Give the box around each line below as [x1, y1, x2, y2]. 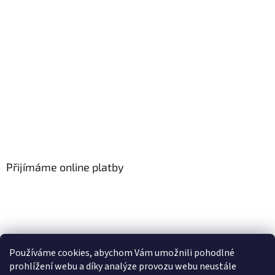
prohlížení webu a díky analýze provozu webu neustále [9, 260, 236, 273]
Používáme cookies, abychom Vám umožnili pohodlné [9, 246, 234, 260]
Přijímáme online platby [6, 160, 124, 174]
